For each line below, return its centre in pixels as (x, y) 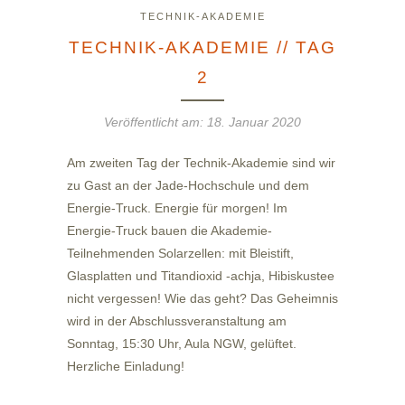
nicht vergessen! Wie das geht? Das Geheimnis (202, 298)
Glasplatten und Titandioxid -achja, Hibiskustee (201, 275)
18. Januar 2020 (254, 122)
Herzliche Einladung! (127, 366)
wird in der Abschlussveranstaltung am (177, 320)
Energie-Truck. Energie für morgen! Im (177, 207)
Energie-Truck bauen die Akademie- (170, 230)
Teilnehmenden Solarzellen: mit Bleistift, (180, 253)
